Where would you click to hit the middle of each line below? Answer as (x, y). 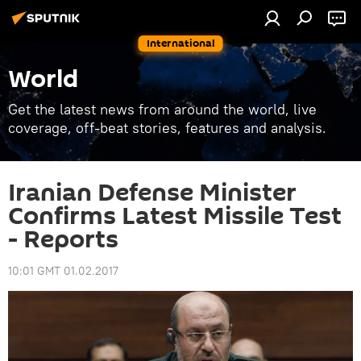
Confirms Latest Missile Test (175, 216)
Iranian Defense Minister (152, 193)
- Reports (63, 240)
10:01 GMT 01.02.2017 (63, 271)
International (180, 43)
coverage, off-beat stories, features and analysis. (167, 128)
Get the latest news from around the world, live (162, 109)
